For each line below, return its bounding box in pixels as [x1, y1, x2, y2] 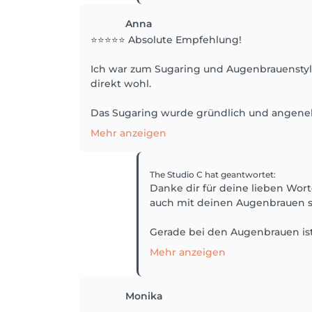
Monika [125, 289, 163, 302]
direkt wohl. [91, 77, 151, 90]
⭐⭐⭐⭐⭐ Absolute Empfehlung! [91, 33, 242, 46]
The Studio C [150, 169, 205, 180]
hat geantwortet [205, 169, 274, 180]
